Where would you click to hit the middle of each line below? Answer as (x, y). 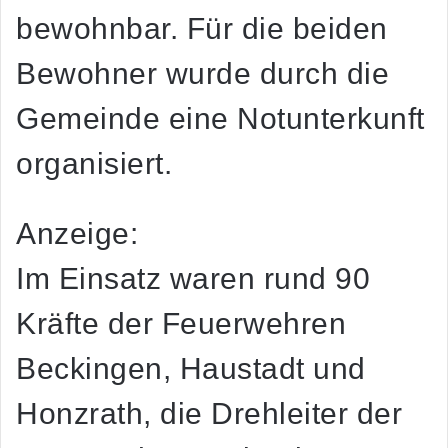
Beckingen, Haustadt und (191, 369)
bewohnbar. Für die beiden (202, 29)
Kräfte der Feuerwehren (181, 324)
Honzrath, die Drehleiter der (209, 414)
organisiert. (94, 164)
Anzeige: (77, 234)
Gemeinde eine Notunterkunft (220, 119)
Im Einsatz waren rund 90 (193, 279)
